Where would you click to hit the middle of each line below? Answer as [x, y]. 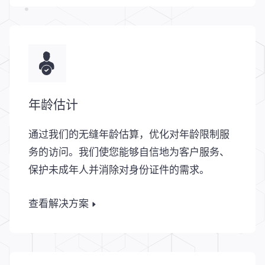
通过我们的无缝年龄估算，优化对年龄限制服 [129, 136]
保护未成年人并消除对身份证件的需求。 [119, 172]
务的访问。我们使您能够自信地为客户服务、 [129, 154]
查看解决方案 [59, 204]
